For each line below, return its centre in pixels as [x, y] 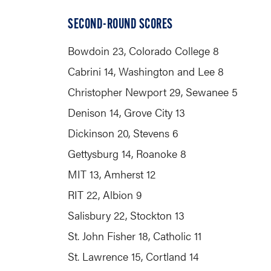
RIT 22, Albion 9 [105, 194]
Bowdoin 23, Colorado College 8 [143, 51]
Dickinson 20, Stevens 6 [123, 133]
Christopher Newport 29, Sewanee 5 [153, 92]
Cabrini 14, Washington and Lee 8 [146, 71]
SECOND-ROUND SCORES [120, 25]
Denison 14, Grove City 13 [126, 112]
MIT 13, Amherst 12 [112, 174]
